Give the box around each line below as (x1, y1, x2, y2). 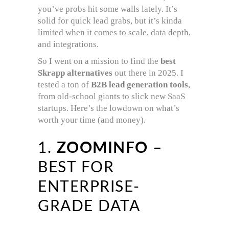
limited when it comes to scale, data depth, (38, 27, 191, 37)
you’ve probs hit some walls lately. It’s (38, 4, 177, 14)
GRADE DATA (38, 198, 140, 214)
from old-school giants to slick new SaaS (38, 91, 185, 101)
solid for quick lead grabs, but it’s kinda (38, 15, 182, 26)
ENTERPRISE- (38, 179, 140, 195)
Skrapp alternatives (38, 67, 112, 78)
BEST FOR (38, 159, 114, 175)
